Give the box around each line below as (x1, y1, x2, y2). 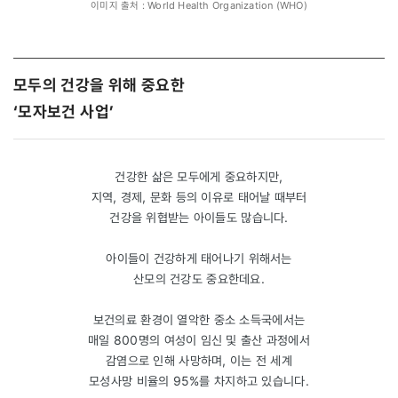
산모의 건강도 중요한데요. (133, 270, 265, 286)
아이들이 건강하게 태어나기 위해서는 (106, 250, 292, 266)
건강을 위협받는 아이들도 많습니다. (109, 209, 289, 225)
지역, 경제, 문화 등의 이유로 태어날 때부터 (91, 188, 307, 204)
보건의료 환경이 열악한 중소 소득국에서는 (92, 311, 306, 327)
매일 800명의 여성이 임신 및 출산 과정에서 (88, 331, 310, 347)
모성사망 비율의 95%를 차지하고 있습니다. (89, 372, 309, 388)
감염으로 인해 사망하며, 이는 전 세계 (106, 352, 292, 368)
